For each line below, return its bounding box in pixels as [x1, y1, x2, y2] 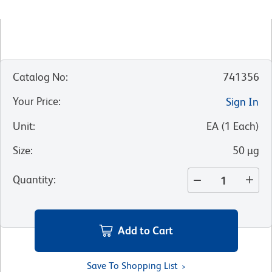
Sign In [226, 95, 259, 109]
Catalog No [13, 70, 66, 84]
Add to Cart [118, 223, 173, 237]
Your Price [13, 95, 58, 108]
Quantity [13, 173, 53, 186]
